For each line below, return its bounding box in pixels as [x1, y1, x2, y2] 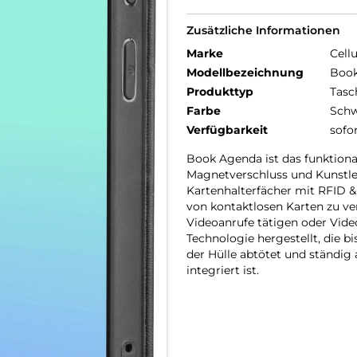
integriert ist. [186, 263, 259, 277]
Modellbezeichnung [186, 65, 304, 80]
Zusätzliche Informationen [186, 23, 340, 37]
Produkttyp [186, 84, 253, 99]
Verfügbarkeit [186, 123, 268, 137]
